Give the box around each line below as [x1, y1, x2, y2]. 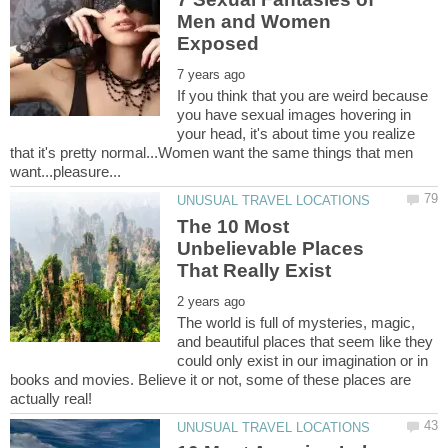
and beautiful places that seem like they [177, 332, 434, 350]
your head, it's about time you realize [177, 125, 416, 143]
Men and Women [177, 11, 332, 33]
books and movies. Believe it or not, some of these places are [10, 370, 411, 388]
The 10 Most [177, 215, 290, 237]
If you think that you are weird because [177, 87, 429, 105]
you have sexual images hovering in [177, 106, 412, 124]
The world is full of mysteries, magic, [177, 313, 416, 331]
